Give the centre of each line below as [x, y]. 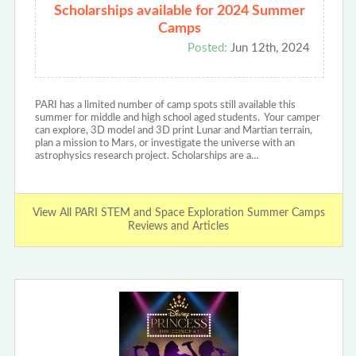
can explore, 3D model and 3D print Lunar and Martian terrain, [173, 130]
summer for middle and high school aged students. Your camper [177, 118]
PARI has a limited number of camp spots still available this [165, 105]
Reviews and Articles [179, 226]
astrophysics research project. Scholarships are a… [147, 156]
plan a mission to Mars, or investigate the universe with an [164, 143]
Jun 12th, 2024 [268, 48]
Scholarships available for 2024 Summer [179, 11]
